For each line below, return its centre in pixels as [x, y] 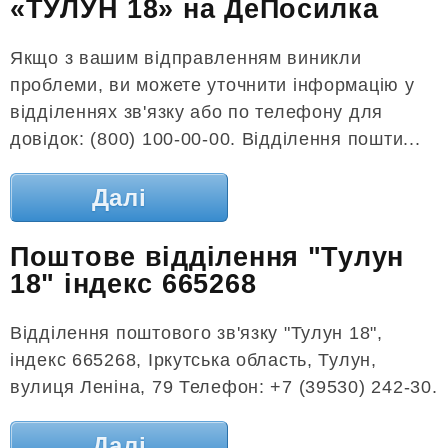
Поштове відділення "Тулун [207, 257]
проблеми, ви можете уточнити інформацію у [212, 85]
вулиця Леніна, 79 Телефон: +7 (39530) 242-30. [224, 387]
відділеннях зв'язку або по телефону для [197, 112]
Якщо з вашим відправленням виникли [186, 58]
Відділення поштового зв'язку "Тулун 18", [196, 333]
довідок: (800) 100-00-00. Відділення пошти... [215, 139]
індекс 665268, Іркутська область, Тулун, [193, 360]
